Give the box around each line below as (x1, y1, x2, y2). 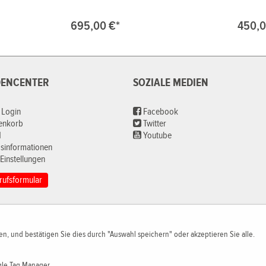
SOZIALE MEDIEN (133, 76, 208, 90)
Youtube (141, 130, 172, 142)
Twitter (141, 118, 166, 130)
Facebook (141, 106, 178, 118)
